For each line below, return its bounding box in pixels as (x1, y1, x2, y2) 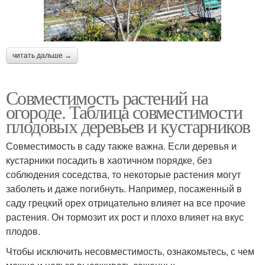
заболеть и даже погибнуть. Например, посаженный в (6, 182, 242, 196)
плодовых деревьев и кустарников (6, 113, 250, 139)
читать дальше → (12, 51, 72, 60)
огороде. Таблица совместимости (6, 99, 242, 125)
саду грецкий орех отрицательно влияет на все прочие (6, 196, 245, 210)
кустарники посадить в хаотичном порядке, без (6, 153, 212, 167)
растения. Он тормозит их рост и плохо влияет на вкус (6, 210, 244, 224)
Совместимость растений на (6, 85, 208, 111)
